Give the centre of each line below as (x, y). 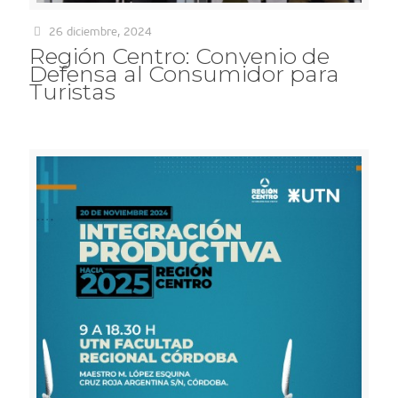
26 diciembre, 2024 (101, 32)
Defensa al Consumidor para (184, 74)
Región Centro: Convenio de (179, 56)
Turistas (72, 92)
